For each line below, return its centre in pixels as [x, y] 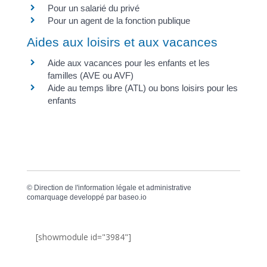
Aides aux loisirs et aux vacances [122, 42]
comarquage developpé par [72, 197]
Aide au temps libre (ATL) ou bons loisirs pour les [142, 88]
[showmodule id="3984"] [83, 237]
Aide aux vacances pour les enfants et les [128, 63]
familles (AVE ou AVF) [90, 75]
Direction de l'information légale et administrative [112, 188]
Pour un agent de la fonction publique [119, 20]
